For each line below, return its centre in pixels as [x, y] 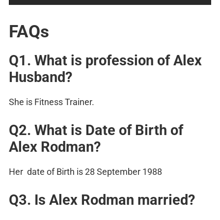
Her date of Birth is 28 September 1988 [85, 171]
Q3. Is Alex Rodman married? [102, 200]
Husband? [41, 77]
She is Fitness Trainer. [52, 102]
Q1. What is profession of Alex [105, 60]
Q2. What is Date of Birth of [96, 130]
